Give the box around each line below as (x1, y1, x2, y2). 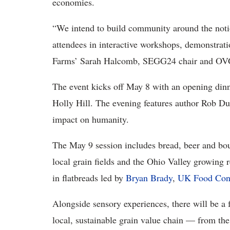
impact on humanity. (52, 113, 129, 125)
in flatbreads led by (52, 171, 126, 184)
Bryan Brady (126, 171, 172, 184)
